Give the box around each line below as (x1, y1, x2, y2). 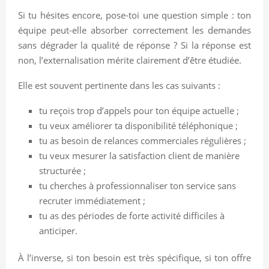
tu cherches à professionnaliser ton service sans (39, 179, 236, 192)
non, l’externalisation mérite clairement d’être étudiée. (18, 53, 241, 66)
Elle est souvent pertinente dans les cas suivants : (18, 79, 220, 91)
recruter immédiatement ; (39, 194, 145, 207)
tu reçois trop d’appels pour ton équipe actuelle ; (39, 104, 239, 116)
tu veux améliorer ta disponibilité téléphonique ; (39, 119, 238, 131)
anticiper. (39, 224, 77, 237)
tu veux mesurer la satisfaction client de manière (39, 149, 240, 162)
